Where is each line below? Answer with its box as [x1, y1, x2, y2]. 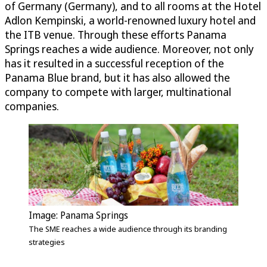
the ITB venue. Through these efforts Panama [5, 27, 226, 42]
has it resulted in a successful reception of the [5, 55, 224, 70]
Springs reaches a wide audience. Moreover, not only [5, 41, 254, 56]
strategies [29, 237, 65, 248]
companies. [5, 98, 59, 113]
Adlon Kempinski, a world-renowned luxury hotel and [5, 13, 256, 27]
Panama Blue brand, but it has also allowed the [5, 70, 230, 85]
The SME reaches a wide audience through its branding [29, 223, 227, 235]
